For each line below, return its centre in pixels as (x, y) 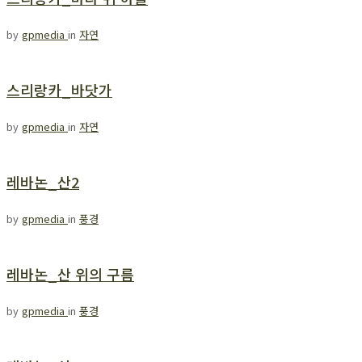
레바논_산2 (43, 182)
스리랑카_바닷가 (59, 90)
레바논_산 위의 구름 (70, 274)
